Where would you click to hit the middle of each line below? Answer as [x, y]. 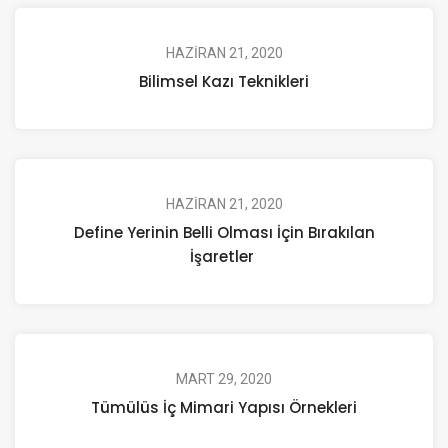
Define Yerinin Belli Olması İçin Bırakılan [224, 232]
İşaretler [224, 256]
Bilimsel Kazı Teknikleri [224, 81]
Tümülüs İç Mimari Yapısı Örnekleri [224, 407]
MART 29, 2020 [224, 378]
